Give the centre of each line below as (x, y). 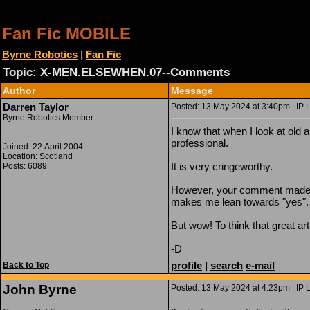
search (227, 265)
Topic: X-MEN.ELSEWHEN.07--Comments (116, 72)
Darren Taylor (36, 107)
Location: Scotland (38, 156)
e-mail (260, 265)
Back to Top (26, 265)
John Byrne (40, 290)
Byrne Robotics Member (48, 118)
